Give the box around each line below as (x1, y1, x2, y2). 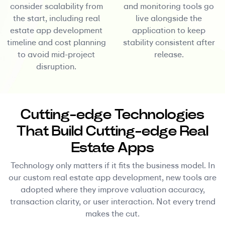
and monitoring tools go (124, 1, 214, 12)
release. (154, 49, 184, 60)
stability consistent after (123, 37, 215, 48)
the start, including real (13, 13, 100, 24)
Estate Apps (71, 139, 154, 157)
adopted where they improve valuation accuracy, (20, 184, 205, 195)
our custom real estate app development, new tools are (9, 172, 216, 183)
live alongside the (136, 13, 202, 24)
